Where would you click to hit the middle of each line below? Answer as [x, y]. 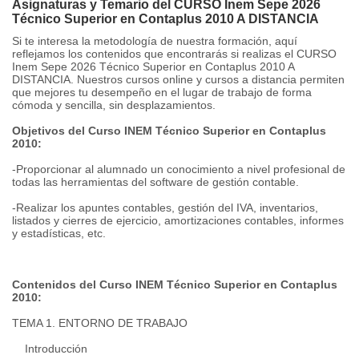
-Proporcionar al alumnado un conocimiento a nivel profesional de [179, 169]
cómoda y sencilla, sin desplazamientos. [114, 105]
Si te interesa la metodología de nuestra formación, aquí [155, 41]
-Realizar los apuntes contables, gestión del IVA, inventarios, [165, 208]
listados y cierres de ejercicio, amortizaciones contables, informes [178, 220]
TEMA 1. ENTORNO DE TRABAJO [100, 323]
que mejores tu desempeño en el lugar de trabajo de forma [162, 92]
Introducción [50, 349]
